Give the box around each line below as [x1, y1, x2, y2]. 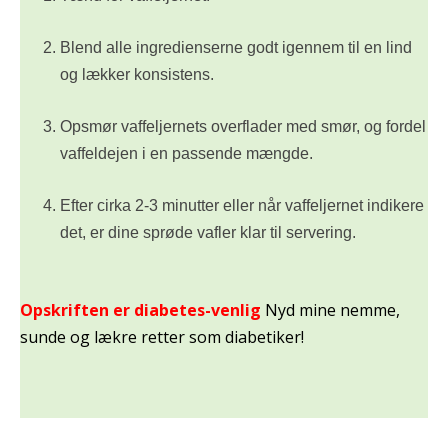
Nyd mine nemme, [265, 298, 400, 321]
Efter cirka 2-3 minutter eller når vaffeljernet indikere [60, 196, 424, 214]
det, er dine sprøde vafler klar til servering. [60, 223, 356, 241]
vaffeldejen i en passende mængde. [60, 144, 313, 162]
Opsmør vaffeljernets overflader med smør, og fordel [60, 117, 426, 135]
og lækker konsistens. [60, 65, 214, 83]
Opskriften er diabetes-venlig [20, 298, 265, 321]
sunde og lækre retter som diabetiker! [20, 325, 304, 348]
